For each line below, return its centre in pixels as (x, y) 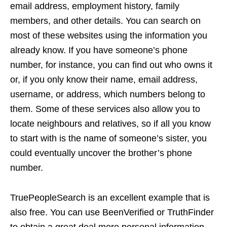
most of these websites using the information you (109, 36)
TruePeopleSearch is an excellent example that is (110, 198)
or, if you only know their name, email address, (104, 80)
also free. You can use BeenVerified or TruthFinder (112, 213)
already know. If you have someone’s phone (99, 50)
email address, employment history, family (95, 6)
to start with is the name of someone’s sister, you (108, 139)
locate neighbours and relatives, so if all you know (110, 124)
